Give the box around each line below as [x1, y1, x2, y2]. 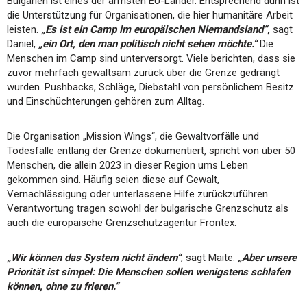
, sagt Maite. [181, 251, 235, 264]
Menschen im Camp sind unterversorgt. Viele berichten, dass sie [7, 51, 295, 64]
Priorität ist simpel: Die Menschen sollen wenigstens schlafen [7, 265, 290, 278]
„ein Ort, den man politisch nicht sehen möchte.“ [36, 37, 260, 50]
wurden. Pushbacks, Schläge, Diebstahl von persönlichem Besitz [7, 80, 294, 93]
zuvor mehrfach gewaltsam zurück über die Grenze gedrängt [7, 66, 280, 79]
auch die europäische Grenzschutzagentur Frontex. [7, 216, 236, 229]
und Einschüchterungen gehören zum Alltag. [7, 95, 204, 108]
